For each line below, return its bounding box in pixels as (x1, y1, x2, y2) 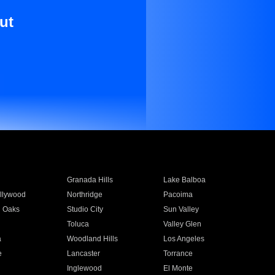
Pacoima (163, 190, 193, 199)
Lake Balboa (163, 176, 206, 184)
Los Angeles (163, 234, 205, 243)
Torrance (163, 249, 193, 258)
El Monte (163, 264, 193, 273)
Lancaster (66, 249, 100, 258)
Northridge (66, 190, 103, 199)
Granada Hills (66, 176, 113, 184)
